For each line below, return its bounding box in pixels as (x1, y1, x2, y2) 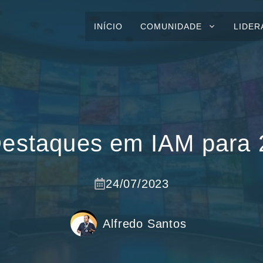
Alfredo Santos (103, 217, 187, 230)
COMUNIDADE (140, 22, 202, 31)
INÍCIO (94, 22, 123, 31)
